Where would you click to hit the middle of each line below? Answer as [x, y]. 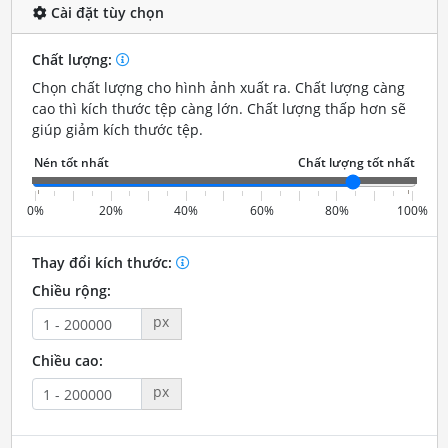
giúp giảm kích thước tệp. [117, 129]
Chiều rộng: [71, 290]
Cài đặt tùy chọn [105, 12]
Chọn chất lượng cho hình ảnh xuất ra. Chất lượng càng [218, 87]
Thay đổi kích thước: [103, 262]
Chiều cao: [67, 360]
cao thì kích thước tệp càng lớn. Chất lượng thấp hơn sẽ [218, 108]
